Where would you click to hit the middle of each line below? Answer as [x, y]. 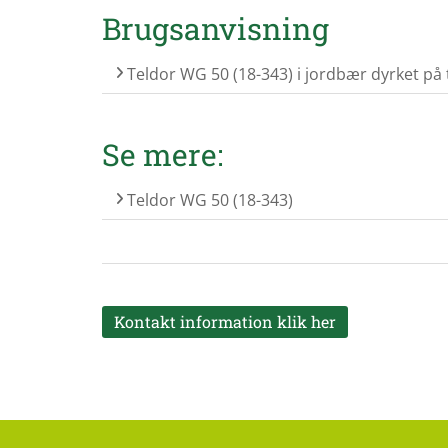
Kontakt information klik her [225, 321]
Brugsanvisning [215, 28]
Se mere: [162, 154]
